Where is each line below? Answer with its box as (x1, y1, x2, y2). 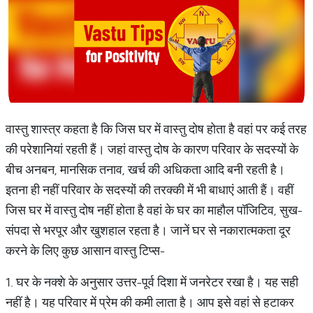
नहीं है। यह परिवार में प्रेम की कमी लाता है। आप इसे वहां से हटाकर (6, 294, 294, 310)
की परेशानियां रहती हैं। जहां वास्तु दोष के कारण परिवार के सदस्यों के (6, 141, 298, 157)
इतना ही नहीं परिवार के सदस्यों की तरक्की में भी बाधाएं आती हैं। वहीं (6, 182, 293, 198)
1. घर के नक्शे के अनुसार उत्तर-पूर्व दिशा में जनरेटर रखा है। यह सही (6, 274, 298, 290)
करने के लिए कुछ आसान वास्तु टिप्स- (6, 242, 165, 259)
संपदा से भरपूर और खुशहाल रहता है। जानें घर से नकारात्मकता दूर (6, 222, 291, 238)
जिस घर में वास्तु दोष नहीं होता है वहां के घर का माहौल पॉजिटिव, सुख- (6, 202, 303, 218)
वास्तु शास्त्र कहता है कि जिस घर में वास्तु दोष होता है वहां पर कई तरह (6, 121, 307, 137)
